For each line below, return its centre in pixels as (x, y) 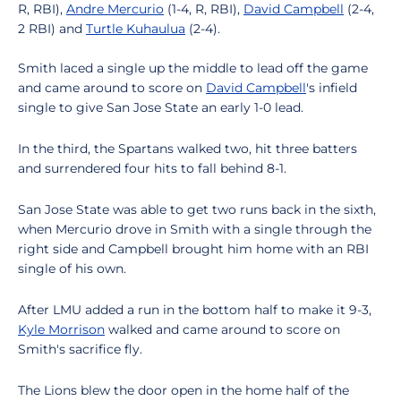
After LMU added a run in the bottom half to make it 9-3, (195, 310)
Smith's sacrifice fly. (80, 349)
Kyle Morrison (61, 329)
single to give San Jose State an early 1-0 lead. (161, 107)
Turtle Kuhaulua (136, 29)
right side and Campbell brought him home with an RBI (193, 249)
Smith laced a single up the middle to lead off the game (193, 68)
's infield (332, 88)
